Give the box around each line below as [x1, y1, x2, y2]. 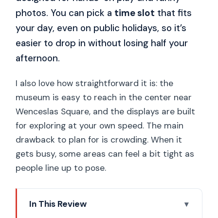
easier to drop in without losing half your [16, 36, 188, 49]
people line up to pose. [16, 163, 107, 174]
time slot [114, 6, 155, 19]
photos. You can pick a [16, 6, 115, 19]
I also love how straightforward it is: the [16, 78, 174, 89]
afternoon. [16, 52, 60, 64]
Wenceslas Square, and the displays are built [16, 106, 196, 117]
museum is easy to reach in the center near [16, 92, 192, 103]
